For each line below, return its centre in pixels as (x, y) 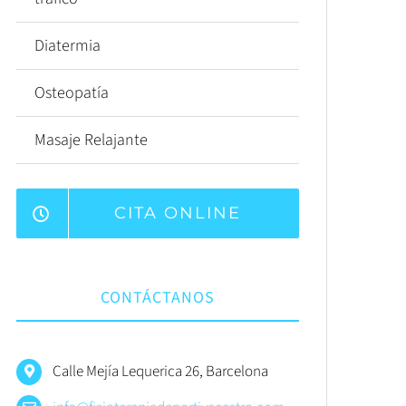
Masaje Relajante (91, 140)
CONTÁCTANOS (157, 298)
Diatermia (67, 46)
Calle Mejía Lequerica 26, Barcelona (161, 372)
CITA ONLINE (178, 213)
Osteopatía (71, 93)
